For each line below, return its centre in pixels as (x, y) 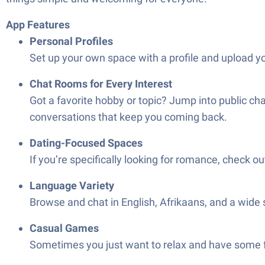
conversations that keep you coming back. (128, 117)
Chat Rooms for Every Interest (101, 84)
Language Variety (72, 185)
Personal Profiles (71, 41)
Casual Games (64, 228)
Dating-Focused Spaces (86, 143)
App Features (38, 25)
